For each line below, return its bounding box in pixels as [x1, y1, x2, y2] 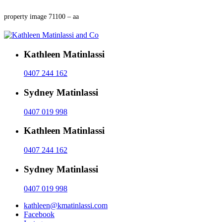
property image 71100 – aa [4, 12, 79, 20]
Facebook [24, 210, 55, 219]
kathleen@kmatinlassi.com [24, 201, 108, 210]
